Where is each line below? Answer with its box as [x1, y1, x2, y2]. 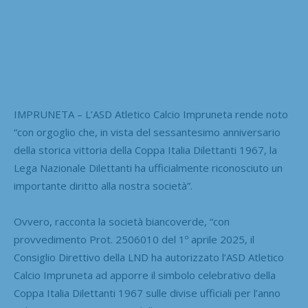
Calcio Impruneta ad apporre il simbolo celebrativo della [14, 268, 276, 283]
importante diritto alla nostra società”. [14, 179, 192, 193]
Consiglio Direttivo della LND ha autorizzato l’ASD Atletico [14, 250, 284, 265]
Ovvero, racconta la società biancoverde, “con [14, 214, 230, 229]
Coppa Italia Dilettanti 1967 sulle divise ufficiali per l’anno [14, 286, 280, 300]
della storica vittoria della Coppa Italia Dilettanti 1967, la [14, 143, 277, 157]
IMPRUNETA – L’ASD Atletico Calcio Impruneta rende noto [14, 107, 288, 122]
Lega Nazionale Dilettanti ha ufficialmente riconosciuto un [14, 161, 283, 175]
